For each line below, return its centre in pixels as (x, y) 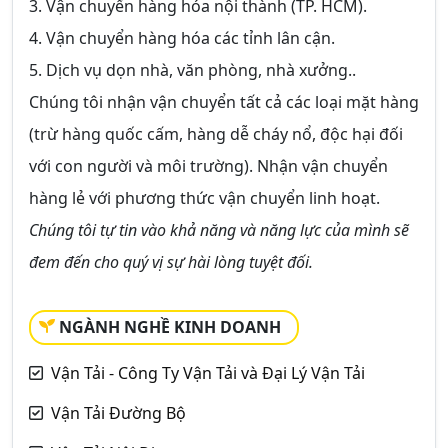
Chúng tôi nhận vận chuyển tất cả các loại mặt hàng (224, 101)
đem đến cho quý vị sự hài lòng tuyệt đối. (171, 261)
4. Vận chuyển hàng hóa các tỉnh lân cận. (182, 37)
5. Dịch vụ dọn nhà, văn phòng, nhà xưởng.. (192, 69)
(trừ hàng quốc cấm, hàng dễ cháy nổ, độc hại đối (216, 133)
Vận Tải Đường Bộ (118, 412)
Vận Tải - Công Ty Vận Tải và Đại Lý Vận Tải (208, 372)
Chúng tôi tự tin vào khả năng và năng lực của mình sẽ (219, 229)
